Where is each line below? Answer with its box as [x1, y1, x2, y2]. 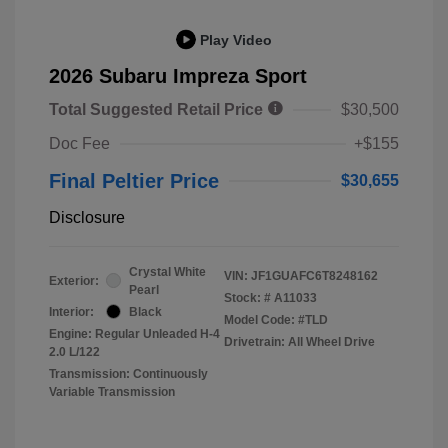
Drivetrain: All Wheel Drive [224, 334, 375, 349]
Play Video [200, 31, 272, 48]
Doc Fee [49, 134, 110, 152]
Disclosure [49, 208, 125, 226]
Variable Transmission [49, 384, 175, 399]
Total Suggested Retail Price [49, 100, 267, 118]
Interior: [49, 304, 94, 319]
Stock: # [224, 290, 271, 305]
